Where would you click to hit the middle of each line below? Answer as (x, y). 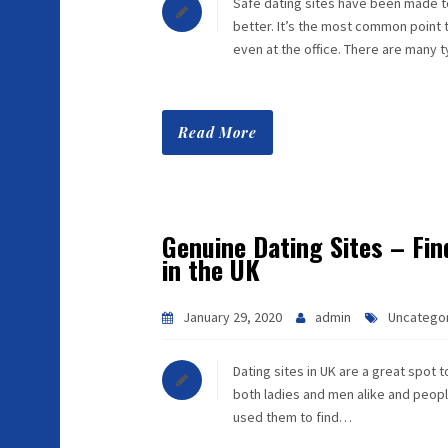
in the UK (211, 269)
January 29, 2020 (232, 317)
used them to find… (292, 417)
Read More (217, 132)
